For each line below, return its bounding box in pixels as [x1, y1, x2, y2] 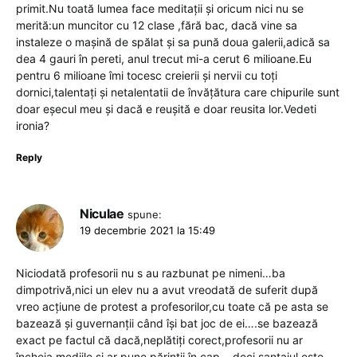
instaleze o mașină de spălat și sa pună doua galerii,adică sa [16, 34, 330, 49]
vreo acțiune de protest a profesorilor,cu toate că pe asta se [16, 299, 328, 313]
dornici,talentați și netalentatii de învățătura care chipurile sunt [16, 84, 339, 99]
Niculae [80, 205, 124, 222]
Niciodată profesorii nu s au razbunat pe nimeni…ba [16, 265, 285, 280]
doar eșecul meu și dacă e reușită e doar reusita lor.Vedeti [16, 101, 316, 116]
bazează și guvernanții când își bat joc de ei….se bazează [16, 316, 318, 330]
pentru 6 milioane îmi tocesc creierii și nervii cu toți [16, 68, 277, 82]
